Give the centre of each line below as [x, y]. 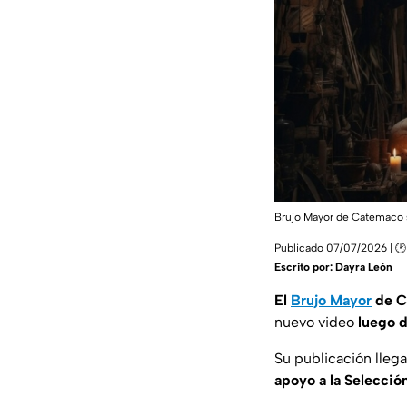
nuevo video [316, 323]
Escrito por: [305, 268]
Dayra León [364, 268]
